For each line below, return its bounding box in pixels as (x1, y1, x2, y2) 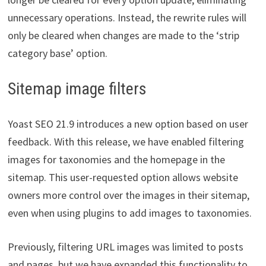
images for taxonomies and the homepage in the (7, 153, 225, 167)
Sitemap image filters (7, 79, 147, 99)
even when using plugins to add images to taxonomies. (7, 206, 252, 220)
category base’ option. (7, 46, 107, 61)
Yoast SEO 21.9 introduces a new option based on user (7, 117, 248, 131)
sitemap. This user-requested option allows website (7, 170, 238, 185)
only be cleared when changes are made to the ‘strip (7, 28, 239, 43)
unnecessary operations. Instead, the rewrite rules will (7, 11, 246, 25)
